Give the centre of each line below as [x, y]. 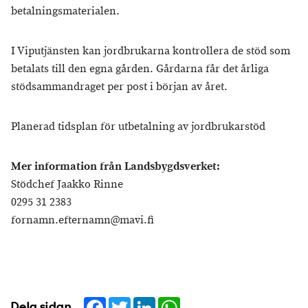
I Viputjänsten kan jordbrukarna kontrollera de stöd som [151, 51]
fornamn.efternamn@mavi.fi [82, 220]
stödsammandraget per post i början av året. [119, 87]
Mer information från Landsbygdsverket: [115, 167]
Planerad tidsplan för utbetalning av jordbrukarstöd [138, 127]
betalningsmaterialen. [65, 11]
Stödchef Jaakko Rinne [67, 185]
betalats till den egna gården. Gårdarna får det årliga [140, 69]
